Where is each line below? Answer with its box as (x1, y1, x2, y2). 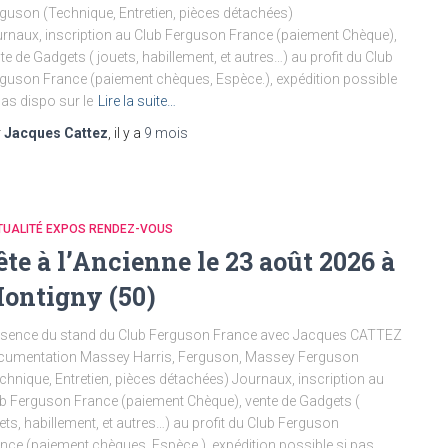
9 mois (144, 124, 188, 141)
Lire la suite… (98, 92, 176, 109)
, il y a (108, 124, 144, 141)
